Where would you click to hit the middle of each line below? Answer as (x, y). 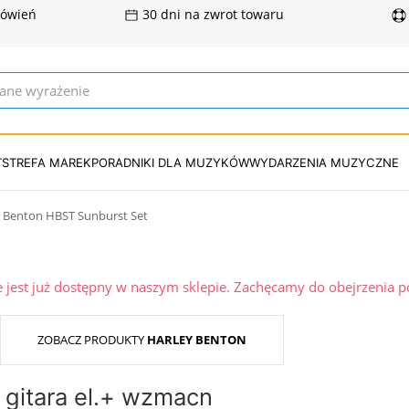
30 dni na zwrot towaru (212, 15)
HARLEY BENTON (197, 340)
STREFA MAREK (47, 162)
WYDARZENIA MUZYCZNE (324, 162)
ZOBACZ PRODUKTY (92, 340)
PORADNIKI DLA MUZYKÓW (170, 162)
